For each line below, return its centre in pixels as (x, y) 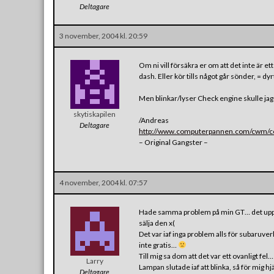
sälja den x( (157, 223)
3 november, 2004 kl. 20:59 (103, 35)
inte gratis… (158, 245)
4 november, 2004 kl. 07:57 (103, 182)
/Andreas (154, 120)
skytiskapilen (94, 114)
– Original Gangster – (173, 142)
